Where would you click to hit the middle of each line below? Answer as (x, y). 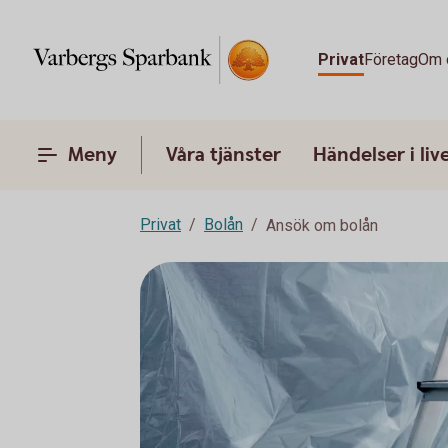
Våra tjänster (223, 155)
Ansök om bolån (322, 225)
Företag (391, 59)
